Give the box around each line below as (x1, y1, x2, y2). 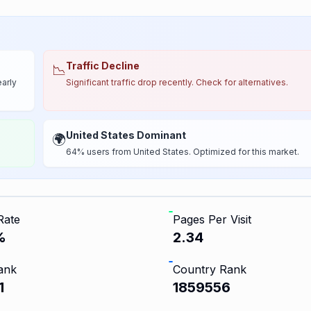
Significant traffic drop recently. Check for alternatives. (66, 77, 288, 87)
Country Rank (173, 262, 247, 276)
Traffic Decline (66, 60, 140, 72)
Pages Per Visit (173, 212, 252, 226)
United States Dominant (66, 129, 186, 141)
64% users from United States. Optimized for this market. (66, 146, 299, 157)
